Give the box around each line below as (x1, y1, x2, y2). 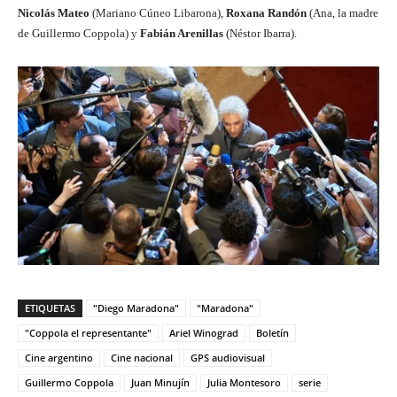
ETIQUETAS (25, 300, 75, 315)
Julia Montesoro (207, 375, 281, 389)
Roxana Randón (226, 6, 307, 20)
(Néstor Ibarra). (223, 27, 297, 41)
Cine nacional (111, 350, 173, 364)
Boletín (256, 325, 289, 339)
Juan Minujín (131, 375, 190, 389)
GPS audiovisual (191, 350, 265, 364)
